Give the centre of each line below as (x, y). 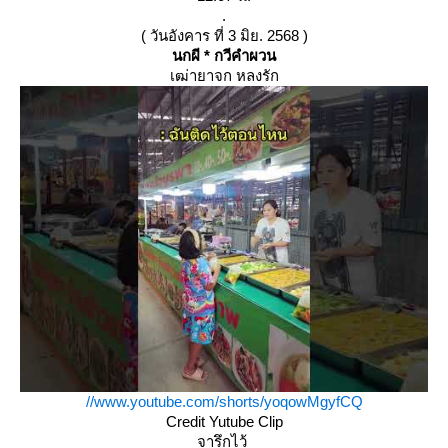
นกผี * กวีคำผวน (224, 55)
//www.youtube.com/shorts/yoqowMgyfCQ (224, 401)
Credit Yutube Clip (224, 421)
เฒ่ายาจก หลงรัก (224, 75)
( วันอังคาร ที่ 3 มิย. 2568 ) (224, 35)
